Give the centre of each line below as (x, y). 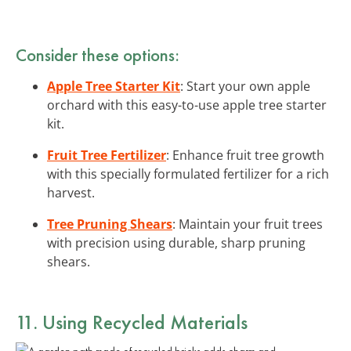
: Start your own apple (245, 86)
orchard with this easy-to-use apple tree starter (187, 105)
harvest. (71, 192)
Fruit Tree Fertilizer (107, 155)
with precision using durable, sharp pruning (176, 242)
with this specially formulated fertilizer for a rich (188, 174)
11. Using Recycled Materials (132, 322)
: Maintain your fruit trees (248, 224)
